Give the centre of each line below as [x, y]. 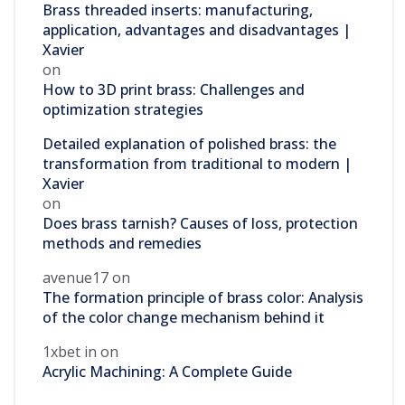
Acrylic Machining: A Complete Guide [167, 372]
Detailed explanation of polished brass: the [189, 144]
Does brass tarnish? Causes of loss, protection [200, 223]
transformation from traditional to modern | [197, 164]
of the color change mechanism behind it [184, 317]
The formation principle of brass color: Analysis [203, 297]
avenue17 [75, 278]
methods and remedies [122, 243]
